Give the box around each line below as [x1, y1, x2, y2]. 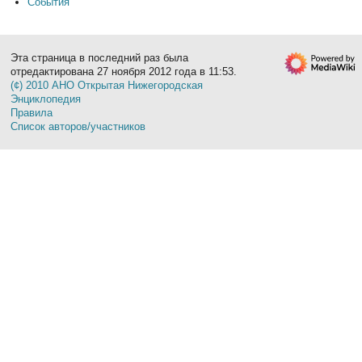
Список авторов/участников [11, 120, 146, 133]
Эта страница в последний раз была [11, 51, 189, 64]
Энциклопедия [11, 92, 82, 105]
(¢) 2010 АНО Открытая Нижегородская [11, 78, 204, 91]
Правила [11, 106, 53, 119]
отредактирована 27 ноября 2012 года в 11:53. [11, 65, 238, 78]
